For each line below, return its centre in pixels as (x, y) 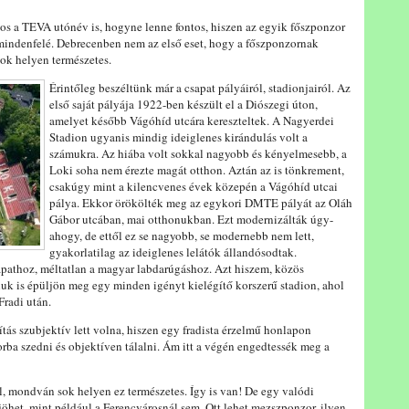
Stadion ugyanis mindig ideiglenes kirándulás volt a (178, 137)
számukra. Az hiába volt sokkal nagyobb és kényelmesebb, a (198, 153)
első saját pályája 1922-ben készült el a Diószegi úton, (184, 104)
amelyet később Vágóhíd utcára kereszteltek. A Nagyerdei (192, 121)
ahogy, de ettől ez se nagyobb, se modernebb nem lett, (182, 236)
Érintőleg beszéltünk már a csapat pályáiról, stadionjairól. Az (200, 88)
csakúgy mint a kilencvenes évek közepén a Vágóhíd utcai (194, 186)
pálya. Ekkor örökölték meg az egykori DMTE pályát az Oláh (201, 203)
